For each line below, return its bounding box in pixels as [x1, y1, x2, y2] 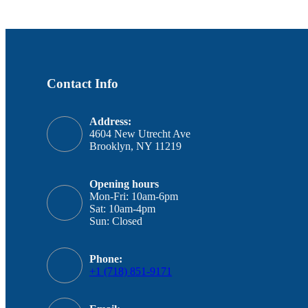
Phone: [89, 252, 122, 265]
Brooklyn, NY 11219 [89, 140, 181, 152]
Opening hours [89, 177, 159, 190]
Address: [89, 115, 131, 127]
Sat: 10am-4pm [89, 202, 155, 214]
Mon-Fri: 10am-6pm [89, 190, 178, 202]
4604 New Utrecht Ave [89, 127, 190, 140]
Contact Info [47, 76, 118, 91]
